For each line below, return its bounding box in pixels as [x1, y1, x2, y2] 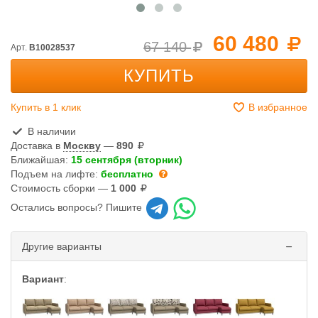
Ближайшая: [11, 154, 71, 165]
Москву [63, 140, 101, 151]
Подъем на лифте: [11, 168, 101, 180]
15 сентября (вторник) [71, 154, 182, 165]
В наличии [24, 126, 76, 137]
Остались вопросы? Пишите [11, 202, 145, 214]
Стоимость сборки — [11, 182, 111, 194]
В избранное [246, 102, 307, 113]
